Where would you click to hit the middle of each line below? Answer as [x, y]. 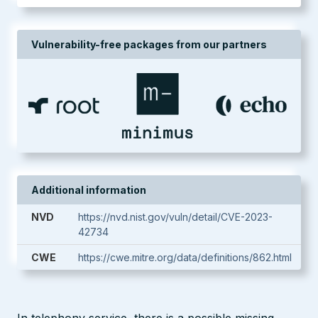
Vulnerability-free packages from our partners [149, 44]
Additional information [89, 190]
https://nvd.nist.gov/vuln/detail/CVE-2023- [175, 217]
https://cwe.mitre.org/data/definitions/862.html [185, 257]
